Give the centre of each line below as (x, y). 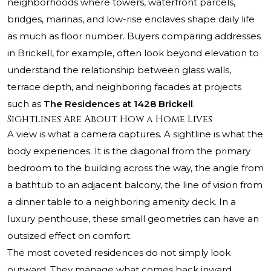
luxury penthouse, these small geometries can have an (133, 219)
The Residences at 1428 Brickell (118, 104)
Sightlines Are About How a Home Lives (110, 119)
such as (25, 104)
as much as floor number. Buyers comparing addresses (134, 36)
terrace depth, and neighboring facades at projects (124, 87)
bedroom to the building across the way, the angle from (135, 168)
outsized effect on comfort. (70, 236)
